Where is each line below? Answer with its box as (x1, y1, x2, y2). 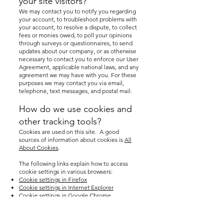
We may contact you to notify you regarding (19, 7, 136, 15)
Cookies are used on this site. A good (19, 128, 119, 135)
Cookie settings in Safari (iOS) (19, 208, 98, 215)
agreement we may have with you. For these (19, 71, 136, 79)
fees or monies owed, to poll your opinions (19, 31, 132, 39)
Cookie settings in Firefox (19, 176, 87, 183)
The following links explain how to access (19, 160, 128, 167)
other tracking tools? (19, 116, 101, 127)
